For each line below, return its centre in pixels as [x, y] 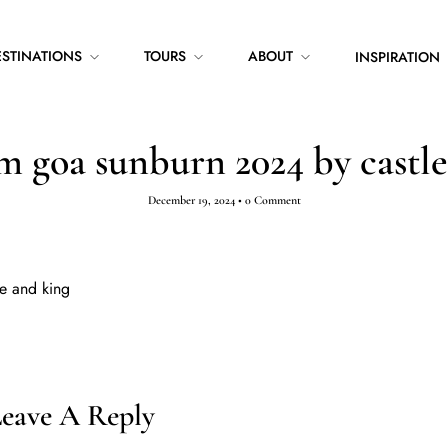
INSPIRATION [397, 57]
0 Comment [272, 200]
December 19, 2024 [191, 200]
